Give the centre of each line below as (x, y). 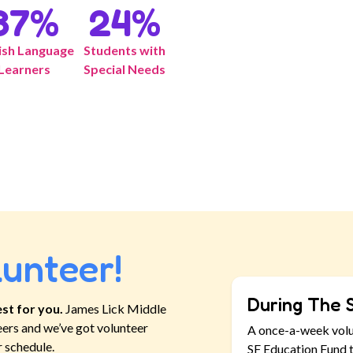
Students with (125, 50)
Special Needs (125, 69)
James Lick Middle (116, 308)
